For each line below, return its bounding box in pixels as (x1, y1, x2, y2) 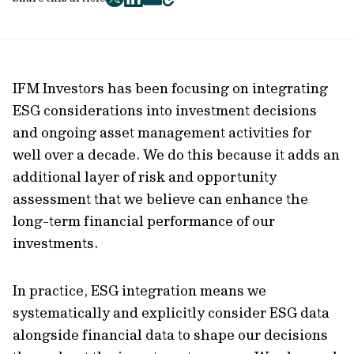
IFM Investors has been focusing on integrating (13, 79, 328, 97)
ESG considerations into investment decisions (13, 101, 317, 119)
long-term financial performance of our (13, 212, 275, 230)
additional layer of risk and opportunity (13, 168, 277, 186)
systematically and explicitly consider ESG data (13, 303, 330, 322)
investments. (13, 234, 98, 252)
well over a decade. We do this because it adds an (13, 145, 340, 164)
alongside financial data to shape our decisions (13, 326, 328, 344)
